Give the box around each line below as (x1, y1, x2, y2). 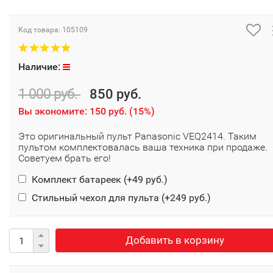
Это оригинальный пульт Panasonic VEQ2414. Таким (18, 130, 257, 143)
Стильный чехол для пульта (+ (29, 192, 170, 204)
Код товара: (18, 26, 62, 35)
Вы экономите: (18, 105, 90, 118)
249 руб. (170, 192, 207, 204)
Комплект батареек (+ (29, 174, 132, 186)
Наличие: (18, 61, 63, 73)
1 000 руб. (18, 87, 80, 102)
